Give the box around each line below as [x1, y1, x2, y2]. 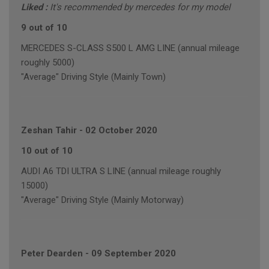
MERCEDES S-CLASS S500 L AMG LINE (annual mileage [21, 43, 240, 54]
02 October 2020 [85, 125, 157, 136]
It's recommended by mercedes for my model [50, 2, 231, 13]
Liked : [21, 2, 50, 13]
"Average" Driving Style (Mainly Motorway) [21, 195, 184, 206]
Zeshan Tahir [21, 125, 77, 136]
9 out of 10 [21, 22, 67, 34]
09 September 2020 [91, 248, 176, 259]
